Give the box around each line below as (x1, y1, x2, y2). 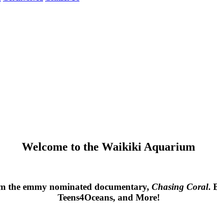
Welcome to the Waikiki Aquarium (22, 140, 195, 154)
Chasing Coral (152, 182, 208, 192)
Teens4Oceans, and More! (57, 192, 160, 203)
